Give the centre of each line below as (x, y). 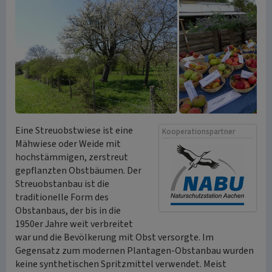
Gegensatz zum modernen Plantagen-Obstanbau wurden (134, 251)
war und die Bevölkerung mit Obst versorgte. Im (114, 237)
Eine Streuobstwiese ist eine (74, 131)
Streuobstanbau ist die (62, 184)
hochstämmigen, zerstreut (72, 157)
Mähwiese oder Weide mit (68, 144)
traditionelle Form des (62, 197)
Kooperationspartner (199, 132)
